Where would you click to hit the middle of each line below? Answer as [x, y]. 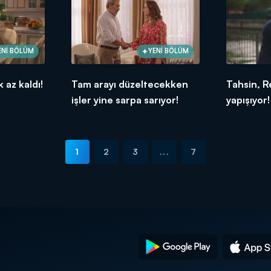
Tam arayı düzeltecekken [129, 84]
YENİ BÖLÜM [169, 51]
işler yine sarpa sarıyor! [125, 100]
